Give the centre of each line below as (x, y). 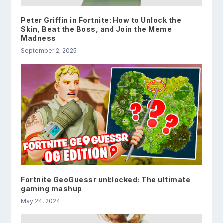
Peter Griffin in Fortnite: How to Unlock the (101, 20)
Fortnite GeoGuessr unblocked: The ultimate (106, 180)
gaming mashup (52, 189)
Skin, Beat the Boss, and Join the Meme (97, 29)
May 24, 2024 (41, 201)
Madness (39, 38)
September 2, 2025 (49, 50)
